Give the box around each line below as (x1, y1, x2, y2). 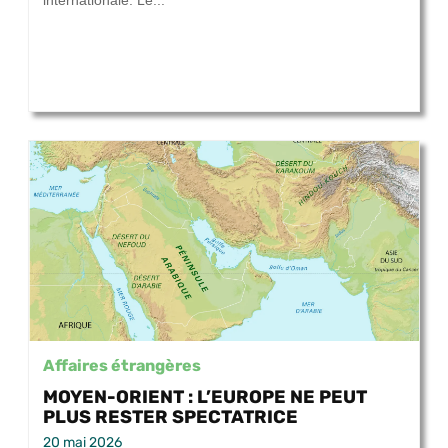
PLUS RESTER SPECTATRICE (43, 406, 298, 428)
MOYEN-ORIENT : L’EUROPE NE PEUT (43, 386, 367, 408)
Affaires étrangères (43, 356, 201, 375)
